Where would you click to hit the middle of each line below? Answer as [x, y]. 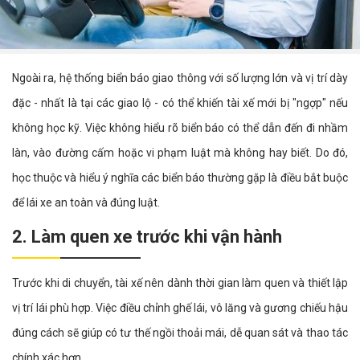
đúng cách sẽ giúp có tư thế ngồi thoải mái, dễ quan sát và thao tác [180, 333]
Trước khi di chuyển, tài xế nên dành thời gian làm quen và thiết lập [180, 283]
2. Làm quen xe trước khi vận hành [147, 237]
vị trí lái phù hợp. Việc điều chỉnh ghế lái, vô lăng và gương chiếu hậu [180, 308]
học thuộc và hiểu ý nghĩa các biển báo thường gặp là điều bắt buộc [180, 178]
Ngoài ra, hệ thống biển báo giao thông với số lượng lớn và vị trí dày [180, 78]
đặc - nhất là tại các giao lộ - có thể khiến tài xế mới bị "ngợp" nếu [180, 103]
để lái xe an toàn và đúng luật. [86, 203]
